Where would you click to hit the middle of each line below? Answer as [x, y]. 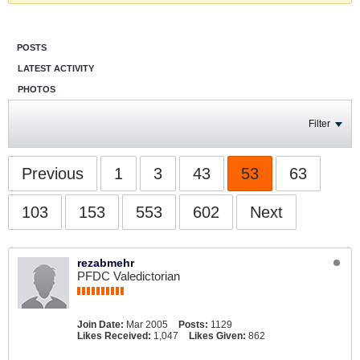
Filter [319, 124]
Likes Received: [114, 336]
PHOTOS [37, 89]
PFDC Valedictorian [129, 276]
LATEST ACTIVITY [56, 68]
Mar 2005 [147, 325]
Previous [53, 174]
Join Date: [100, 325]
